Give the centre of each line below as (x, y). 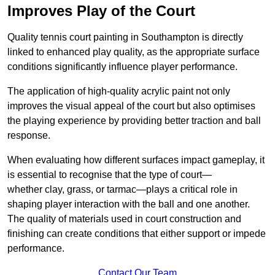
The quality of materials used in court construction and (124, 219)
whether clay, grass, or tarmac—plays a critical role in (122, 190)
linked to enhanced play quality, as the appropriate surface (134, 52)
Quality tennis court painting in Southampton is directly (125, 37)
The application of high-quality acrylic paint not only (119, 91)
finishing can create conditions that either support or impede (137, 234)
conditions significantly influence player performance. (122, 67)
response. (29, 136)
